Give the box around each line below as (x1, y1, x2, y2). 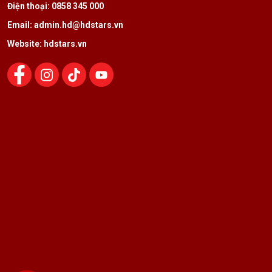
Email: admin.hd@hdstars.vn (7, 20, 123, 30)
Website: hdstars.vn (7, 39, 87, 49)
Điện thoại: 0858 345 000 (7, 1, 104, 12)
